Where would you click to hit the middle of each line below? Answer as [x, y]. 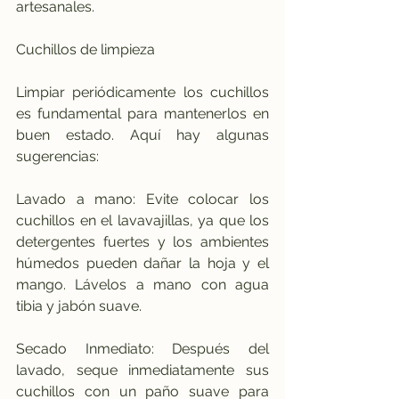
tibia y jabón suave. [79, 305]
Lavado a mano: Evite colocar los [142, 199]
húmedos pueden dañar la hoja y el [142, 263]
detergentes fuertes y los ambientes [142, 241]
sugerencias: [57, 156]
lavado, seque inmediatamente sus [142, 370]
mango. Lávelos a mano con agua [142, 284]
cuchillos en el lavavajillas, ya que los [142, 220]
